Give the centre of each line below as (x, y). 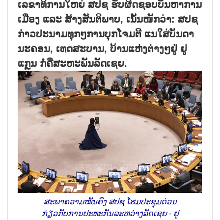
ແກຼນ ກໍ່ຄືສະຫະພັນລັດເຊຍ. (72, 63)
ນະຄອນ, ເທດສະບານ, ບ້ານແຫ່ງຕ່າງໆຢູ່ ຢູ (102, 48)
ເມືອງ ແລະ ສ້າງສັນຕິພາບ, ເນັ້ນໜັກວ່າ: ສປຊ (108, 19)
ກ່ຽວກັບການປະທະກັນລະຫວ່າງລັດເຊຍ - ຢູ (110, 214)
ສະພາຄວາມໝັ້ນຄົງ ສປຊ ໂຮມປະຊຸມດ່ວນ (110, 202)
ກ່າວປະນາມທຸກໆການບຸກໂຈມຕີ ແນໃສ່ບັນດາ (106, 34)
